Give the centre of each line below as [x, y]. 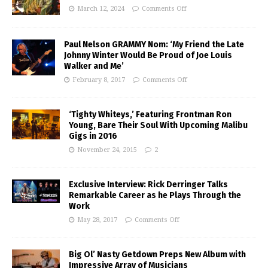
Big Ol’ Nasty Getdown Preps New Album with [157, 254]
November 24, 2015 [107, 150]
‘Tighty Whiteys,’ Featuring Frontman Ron [150, 114]
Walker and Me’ [94, 66]
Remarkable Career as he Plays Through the [155, 195]
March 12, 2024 [101, 8]
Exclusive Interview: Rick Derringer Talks [148, 184]
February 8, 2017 [99, 80]
